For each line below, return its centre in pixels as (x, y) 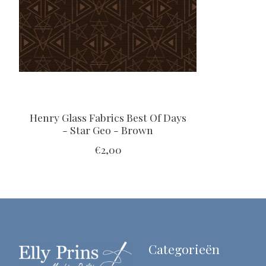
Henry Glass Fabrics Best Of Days (108, 117)
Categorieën (184, 248)
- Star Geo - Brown (108, 129)
